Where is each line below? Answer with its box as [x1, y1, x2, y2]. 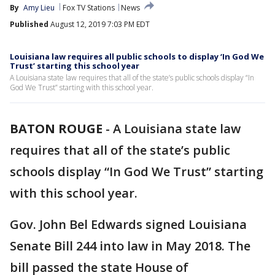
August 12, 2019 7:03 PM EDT [48, 19, 150, 29]
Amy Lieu [23, 2, 55, 13]
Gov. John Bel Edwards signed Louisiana [10, 216, 247, 233]
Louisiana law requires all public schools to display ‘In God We [10, 51, 264, 62]
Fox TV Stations [63, 2, 115, 13]
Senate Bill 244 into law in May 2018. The [10, 238, 250, 254]
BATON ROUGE [10, 120, 103, 137]
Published [10, 19, 48, 29]
